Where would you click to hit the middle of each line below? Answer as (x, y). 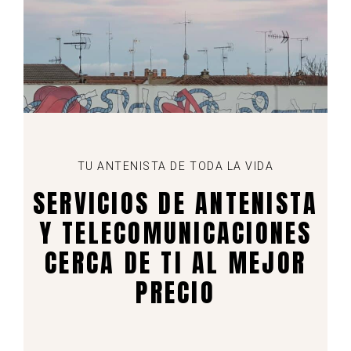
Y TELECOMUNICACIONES (175, 233)
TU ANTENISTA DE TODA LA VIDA (175, 166)
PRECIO (175, 292)
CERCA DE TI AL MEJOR (175, 262)
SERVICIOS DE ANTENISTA (175, 203)
